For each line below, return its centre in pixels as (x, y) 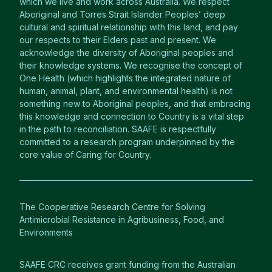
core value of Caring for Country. (85, 155)
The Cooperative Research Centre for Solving (112, 207)
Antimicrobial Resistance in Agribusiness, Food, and (122, 219)
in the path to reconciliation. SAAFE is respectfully (118, 129)
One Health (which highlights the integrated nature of (125, 78)
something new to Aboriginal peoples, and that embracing (135, 104)
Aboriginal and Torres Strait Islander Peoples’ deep (122, 14)
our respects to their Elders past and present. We (118, 40)
